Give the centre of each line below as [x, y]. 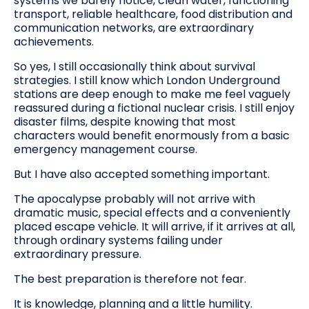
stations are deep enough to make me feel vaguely [152, 94]
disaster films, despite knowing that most [125, 121]
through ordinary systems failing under [118, 240]
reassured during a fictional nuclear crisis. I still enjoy [154, 108]
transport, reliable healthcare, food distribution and [153, 14]
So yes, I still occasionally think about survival [134, 66]
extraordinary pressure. [78, 254]
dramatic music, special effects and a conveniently [152, 212]
